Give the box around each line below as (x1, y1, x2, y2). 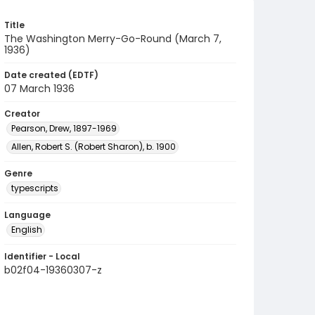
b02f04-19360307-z (4, 263, 102, 277)
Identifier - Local (4, 250, 80, 262)
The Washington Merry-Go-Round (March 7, (4, 32, 221, 46)
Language (4, 209, 51, 221)
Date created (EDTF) (4, 69, 98, 81)
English (11, 224, 42, 236)
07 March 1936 (4, 82, 75, 96)
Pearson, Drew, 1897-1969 (11, 122, 117, 134)
